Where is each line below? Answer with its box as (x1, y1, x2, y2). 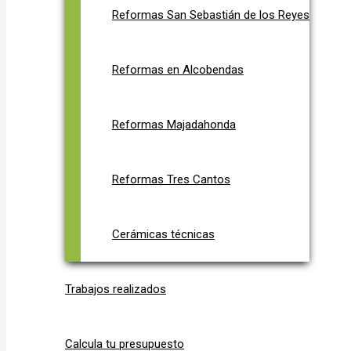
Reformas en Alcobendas (112, 63, 244, 77)
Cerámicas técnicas (112, 227, 215, 241)
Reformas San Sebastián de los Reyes (112, 8, 309, 22)
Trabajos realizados (65, 282, 166, 296)
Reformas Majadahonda (112, 118, 236, 132)
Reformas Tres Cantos (112, 172, 230, 186)
